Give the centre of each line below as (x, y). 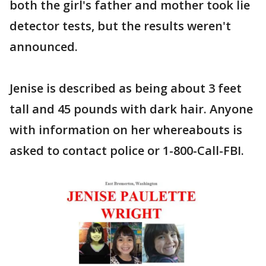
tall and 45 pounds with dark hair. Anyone (131, 109)
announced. (44, 47)
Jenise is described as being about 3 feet (126, 88)
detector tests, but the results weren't (120, 26)
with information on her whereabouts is (126, 130)
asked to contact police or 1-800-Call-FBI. (127, 151)
